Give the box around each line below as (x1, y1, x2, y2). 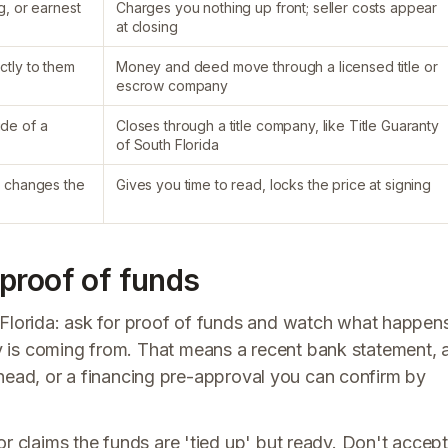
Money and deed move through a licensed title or (116, 58, 438, 75)
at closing (116, 18, 178, 35)
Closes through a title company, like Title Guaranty (116, 117, 439, 134)
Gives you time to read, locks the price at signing (116, 176, 431, 193)
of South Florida (116, 136, 219, 153)
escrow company (116, 77, 229, 94)
